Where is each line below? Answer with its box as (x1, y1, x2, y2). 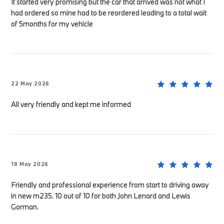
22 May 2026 (11, 80, 50, 87)
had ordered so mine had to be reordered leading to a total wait (11, 8, 207, 18)
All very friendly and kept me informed (11, 99, 131, 109)
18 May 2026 (11, 160, 49, 168)
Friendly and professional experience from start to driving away (11, 180, 209, 190)
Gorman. (11, 202, 39, 212)
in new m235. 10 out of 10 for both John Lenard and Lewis (11, 191, 191, 201)
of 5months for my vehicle (11, 19, 93, 29)
